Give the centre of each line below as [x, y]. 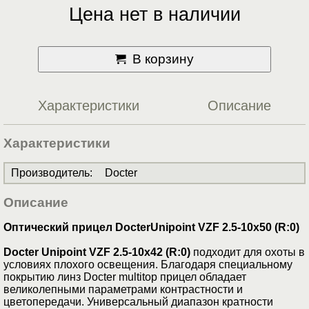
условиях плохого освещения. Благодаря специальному [148, 265]
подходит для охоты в [248, 252]
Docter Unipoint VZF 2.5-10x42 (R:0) [97, 252]
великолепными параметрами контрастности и [123, 290]
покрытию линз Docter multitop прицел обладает [125, 277]
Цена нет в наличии [154, 14]
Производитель [50, 173]
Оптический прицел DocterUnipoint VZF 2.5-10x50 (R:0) [151, 228]
